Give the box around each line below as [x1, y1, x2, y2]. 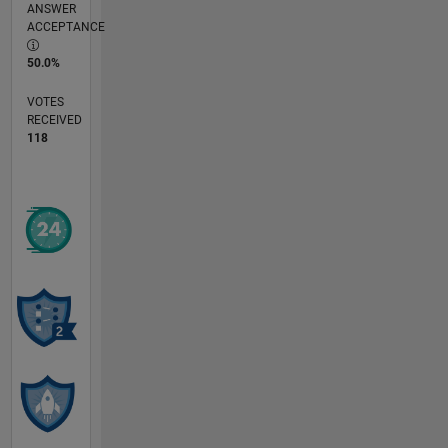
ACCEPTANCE [26, 20, 105, 35]
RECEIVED [26, 113, 82, 128]
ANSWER [26, 2, 76, 17]
